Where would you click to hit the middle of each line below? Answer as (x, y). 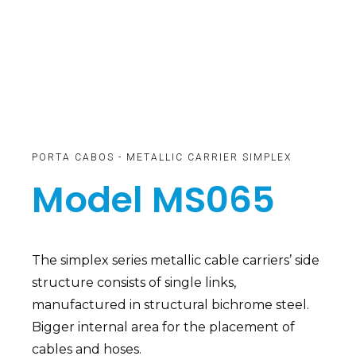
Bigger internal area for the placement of (163, 327)
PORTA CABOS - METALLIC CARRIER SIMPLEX (162, 158)
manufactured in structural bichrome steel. (170, 305)
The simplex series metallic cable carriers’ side (176, 261)
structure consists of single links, (134, 283)
